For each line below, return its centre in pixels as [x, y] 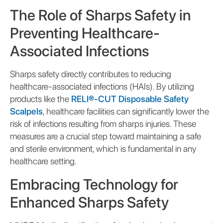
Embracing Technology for [94, 184]
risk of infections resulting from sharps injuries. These [103, 123]
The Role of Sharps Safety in [100, 15]
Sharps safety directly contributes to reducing [91, 74]
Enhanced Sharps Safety [89, 202]
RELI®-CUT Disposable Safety [130, 99]
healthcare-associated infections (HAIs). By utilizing [102, 86]
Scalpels [26, 111]
